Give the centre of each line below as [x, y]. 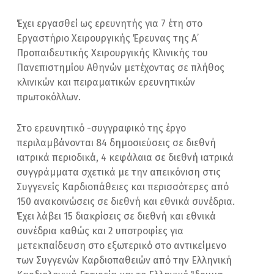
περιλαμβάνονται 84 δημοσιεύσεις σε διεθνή [117, 143]
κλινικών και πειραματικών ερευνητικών [106, 82]
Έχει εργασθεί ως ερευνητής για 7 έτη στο [110, 23]
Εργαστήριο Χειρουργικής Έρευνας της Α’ [108, 38]
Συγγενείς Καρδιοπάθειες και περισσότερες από [123, 187]
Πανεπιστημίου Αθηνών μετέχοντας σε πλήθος [121, 67]
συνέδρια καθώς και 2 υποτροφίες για [100, 231]
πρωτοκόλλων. [49, 97]
